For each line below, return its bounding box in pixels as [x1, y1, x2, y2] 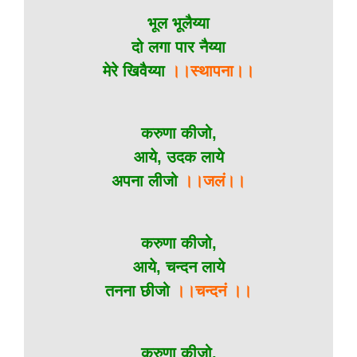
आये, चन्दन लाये [132, 258, 225, 276]
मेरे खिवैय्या [103, 62, 170, 80]
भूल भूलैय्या [147, 14, 210, 32]
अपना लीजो [112, 172, 178, 190]
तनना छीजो [105, 282, 170, 300]
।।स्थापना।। [170, 62, 254, 80]
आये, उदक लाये [133, 148, 224, 166]
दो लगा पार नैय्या [131, 38, 226, 56]
